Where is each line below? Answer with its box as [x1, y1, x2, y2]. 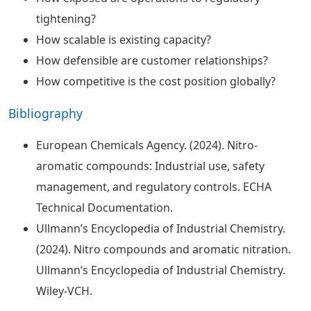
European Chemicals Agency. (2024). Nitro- [36, 137, 258, 153]
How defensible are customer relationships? [36, 53, 268, 68]
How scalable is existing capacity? [36, 32, 211, 47]
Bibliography [8, 105, 83, 121]
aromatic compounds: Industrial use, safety [36, 158, 264, 174]
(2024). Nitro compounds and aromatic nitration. [36, 242, 291, 257]
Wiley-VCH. [36, 283, 92, 299]
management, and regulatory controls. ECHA [36, 179, 271, 194]
